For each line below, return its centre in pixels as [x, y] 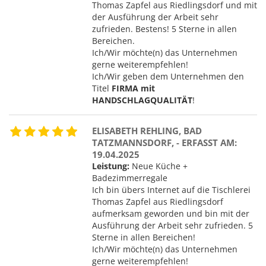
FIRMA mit [133, 88]
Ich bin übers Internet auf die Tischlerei [171, 189]
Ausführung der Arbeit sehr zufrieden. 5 [172, 225]
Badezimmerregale [130, 178]
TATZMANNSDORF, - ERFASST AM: [164, 142]
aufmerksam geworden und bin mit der [171, 213]
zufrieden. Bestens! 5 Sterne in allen [164, 28]
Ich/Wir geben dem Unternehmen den [168, 76]
